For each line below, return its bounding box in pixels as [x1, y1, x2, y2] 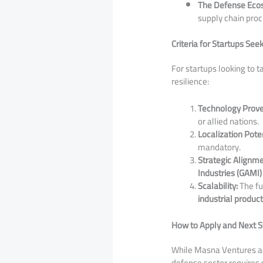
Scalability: [198, 177, 238, 194]
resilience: [171, 73, 210, 90]
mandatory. [198, 139, 241, 156]
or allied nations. [198, 113, 259, 130]
